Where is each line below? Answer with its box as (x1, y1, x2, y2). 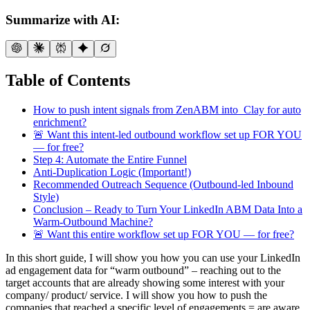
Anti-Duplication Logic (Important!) (33, 166, 191, 179)
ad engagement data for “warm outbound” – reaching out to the (6, 264, 281, 277)
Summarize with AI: (6, 12, 120, 27)
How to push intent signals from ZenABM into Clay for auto (33, 104, 301, 116)
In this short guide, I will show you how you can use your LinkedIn (6, 252, 300, 264)
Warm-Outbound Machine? (33, 216, 153, 228)
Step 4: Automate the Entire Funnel (33, 154, 187, 166)
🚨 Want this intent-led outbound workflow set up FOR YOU (33, 129, 302, 141)
